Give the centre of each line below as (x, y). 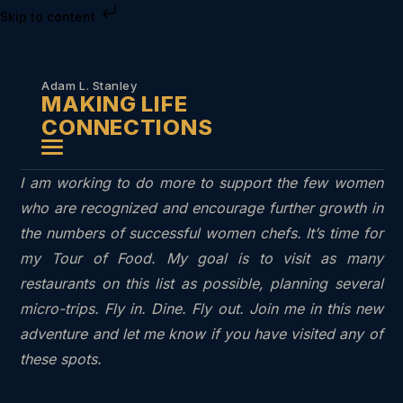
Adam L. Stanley (90, 85)
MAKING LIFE (115, 103)
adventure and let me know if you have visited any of (201, 333)
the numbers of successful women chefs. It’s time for (201, 233)
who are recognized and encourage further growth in (201, 207)
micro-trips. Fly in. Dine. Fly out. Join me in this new (201, 308)
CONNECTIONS (127, 127)
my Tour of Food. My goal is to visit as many (201, 258)
